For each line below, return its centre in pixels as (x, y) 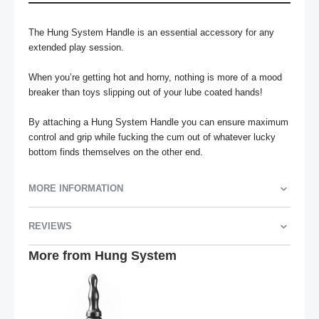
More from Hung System (103, 256)
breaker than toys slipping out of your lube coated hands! (146, 93)
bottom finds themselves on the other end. (116, 152)
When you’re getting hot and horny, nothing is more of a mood (155, 78)
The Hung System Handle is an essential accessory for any (151, 33)
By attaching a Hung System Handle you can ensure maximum (158, 122)
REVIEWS (50, 226)
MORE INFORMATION (76, 189)
